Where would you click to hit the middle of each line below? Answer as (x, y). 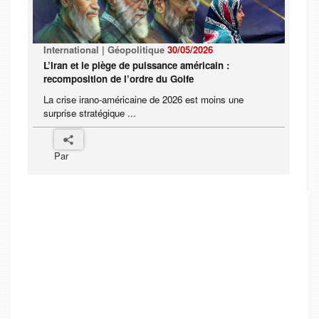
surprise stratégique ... (90, 113)
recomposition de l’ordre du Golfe (119, 79)
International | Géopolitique (105, 50)
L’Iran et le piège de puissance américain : (136, 66)
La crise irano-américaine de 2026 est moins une (143, 100)
